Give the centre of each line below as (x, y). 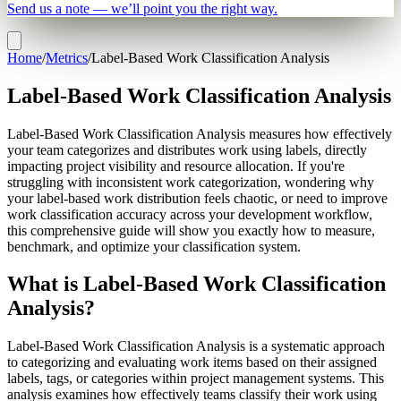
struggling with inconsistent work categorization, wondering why (191, 182)
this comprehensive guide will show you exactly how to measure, (191, 230)
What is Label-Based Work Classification (196, 284)
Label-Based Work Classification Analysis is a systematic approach (196, 346)
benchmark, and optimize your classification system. (154, 246)
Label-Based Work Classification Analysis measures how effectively (200, 133)
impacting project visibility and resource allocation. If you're (176, 166)
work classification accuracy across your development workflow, (190, 214)
